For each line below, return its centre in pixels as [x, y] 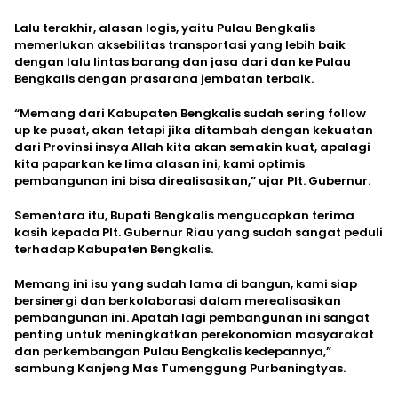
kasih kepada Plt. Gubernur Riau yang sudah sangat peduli [199, 232]
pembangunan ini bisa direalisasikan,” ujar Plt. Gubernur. [192, 180]
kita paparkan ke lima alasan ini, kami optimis [159, 163]
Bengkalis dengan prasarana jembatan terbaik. [164, 78]
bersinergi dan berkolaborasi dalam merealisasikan [178, 300]
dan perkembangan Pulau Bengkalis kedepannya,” [173, 351]
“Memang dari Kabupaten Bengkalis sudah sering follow [190, 113]
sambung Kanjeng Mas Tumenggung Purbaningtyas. [180, 368]
